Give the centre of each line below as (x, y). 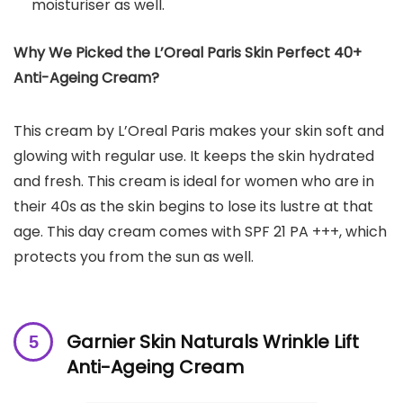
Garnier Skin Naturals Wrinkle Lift (213, 342)
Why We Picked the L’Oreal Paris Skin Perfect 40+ (188, 53)
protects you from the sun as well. (134, 257)
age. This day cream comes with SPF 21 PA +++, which (200, 232)
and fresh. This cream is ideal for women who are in (194, 182)
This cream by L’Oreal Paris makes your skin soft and (199, 131)
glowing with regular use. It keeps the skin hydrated (194, 157)
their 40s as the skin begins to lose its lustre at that (193, 207)
